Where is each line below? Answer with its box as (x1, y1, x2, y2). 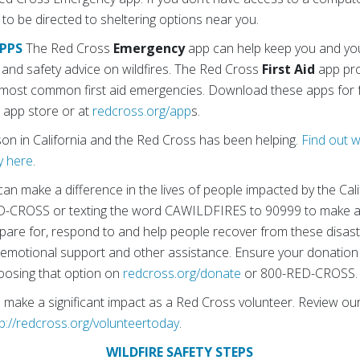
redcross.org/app (92, 102, 192, 121)
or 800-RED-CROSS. (241, 264, 358, 283)
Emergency (113, 39, 186, 58)
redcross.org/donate (123, 264, 242, 283)
